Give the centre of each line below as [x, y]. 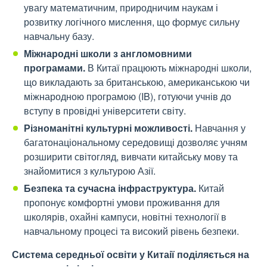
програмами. [55, 68]
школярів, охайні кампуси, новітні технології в [125, 217]
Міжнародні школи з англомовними [108, 54]
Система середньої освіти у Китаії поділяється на [131, 254]
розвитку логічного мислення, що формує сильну [132, 22]
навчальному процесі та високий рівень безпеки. [131, 231]
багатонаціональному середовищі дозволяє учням [136, 142]
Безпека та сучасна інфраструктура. [111, 188]
